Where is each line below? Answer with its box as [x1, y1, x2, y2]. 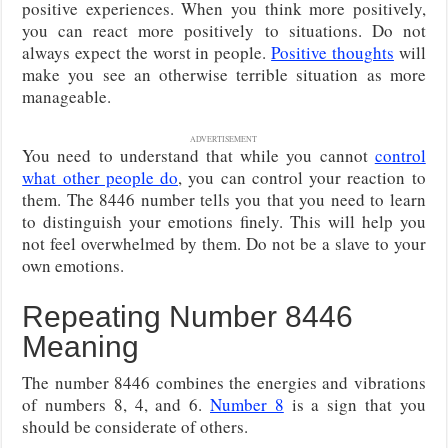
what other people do [22, 165, 179, 189]
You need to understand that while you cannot [22, 143, 375, 167]
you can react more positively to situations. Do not [22, 18, 426, 42]
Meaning [22, 329, 140, 363]
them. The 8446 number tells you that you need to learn [22, 187, 426, 211]
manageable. [22, 84, 112, 108]
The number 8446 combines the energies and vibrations [22, 370, 426, 394]
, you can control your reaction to [178, 165, 426, 189]
